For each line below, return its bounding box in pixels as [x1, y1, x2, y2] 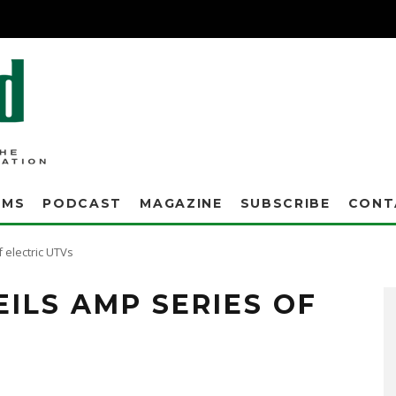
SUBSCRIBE [240, 195, 331, 211]
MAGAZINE [140, 195, 223, 211]
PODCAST [42, 195, 123, 211]
